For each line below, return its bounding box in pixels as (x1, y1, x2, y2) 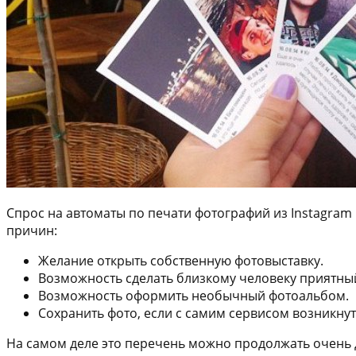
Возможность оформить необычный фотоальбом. (38, 286, 349, 304)
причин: (6, 221, 57, 239)
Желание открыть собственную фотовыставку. (38, 251, 323, 269)
